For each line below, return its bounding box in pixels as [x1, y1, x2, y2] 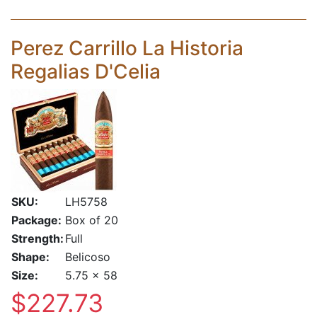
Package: [11, 213, 62, 227]
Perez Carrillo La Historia [11, 36, 243, 60]
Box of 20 [65, 213, 118, 227]
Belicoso [65, 250, 110, 264]
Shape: [11, 250, 50, 264]
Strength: [11, 231, 64, 246]
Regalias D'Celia [11, 59, 161, 83]
